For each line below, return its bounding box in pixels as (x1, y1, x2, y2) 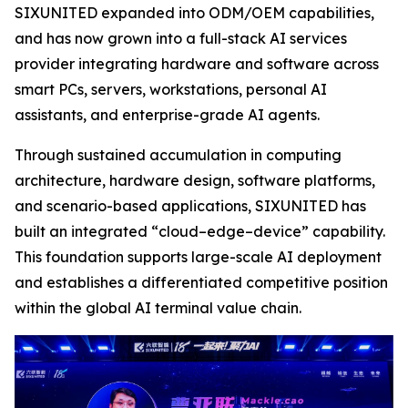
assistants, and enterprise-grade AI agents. (15, 105, 320, 124)
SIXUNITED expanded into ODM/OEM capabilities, (15, 3, 374, 22)
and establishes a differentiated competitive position (15, 272, 388, 291)
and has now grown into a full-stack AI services (15, 28, 347, 47)
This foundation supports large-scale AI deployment (15, 247, 382, 266)
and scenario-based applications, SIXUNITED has (15, 196, 366, 215)
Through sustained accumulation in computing (15, 145, 342, 164)
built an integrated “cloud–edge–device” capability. (15, 221, 385, 240)
